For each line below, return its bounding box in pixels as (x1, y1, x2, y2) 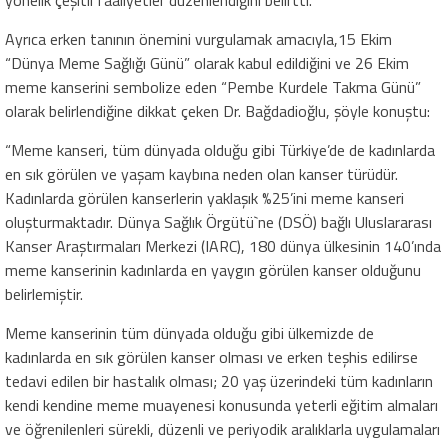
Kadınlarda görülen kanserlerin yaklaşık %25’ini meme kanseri (5, 185, 404, 210)
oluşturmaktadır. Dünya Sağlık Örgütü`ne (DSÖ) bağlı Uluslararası (5, 209, 432, 234)
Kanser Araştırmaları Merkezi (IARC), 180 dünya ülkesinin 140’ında (5, 233, 441, 258)
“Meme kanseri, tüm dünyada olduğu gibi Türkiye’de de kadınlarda (5, 137, 435, 162)
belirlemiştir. (5, 281, 83, 306)
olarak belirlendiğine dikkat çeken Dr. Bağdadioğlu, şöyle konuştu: (5, 98, 430, 123)
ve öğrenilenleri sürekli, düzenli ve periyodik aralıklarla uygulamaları (5, 416, 440, 441)
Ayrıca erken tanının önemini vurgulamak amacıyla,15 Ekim (5, 26, 392, 51)
